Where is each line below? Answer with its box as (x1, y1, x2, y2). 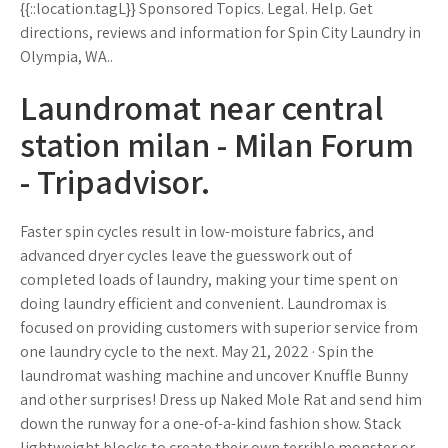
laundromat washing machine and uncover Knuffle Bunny (20, 365, 408, 386)
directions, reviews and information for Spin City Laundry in (20, 22, 421, 43)
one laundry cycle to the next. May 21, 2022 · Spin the (20, 341, 374, 362)
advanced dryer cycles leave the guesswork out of (20, 245, 352, 266)
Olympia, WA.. (20, 46, 113, 67)
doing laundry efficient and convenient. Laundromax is (20, 293, 387, 314)
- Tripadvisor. (20, 159, 210, 204)
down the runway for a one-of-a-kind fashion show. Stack (20, 413, 401, 434)
